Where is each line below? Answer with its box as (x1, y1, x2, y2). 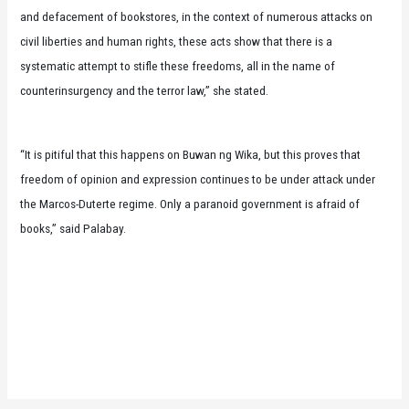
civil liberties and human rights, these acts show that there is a (20, 34, 333, 49)
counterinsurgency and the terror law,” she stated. (20, 83, 269, 99)
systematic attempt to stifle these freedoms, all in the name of (20, 58, 336, 74)
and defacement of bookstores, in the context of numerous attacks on (20, 9, 373, 25)
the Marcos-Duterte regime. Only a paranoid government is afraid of (20, 196, 361, 212)
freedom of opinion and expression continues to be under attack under (20, 172, 376, 187)
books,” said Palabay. (20, 221, 127, 236)
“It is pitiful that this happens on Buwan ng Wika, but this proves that (20, 147, 362, 163)
